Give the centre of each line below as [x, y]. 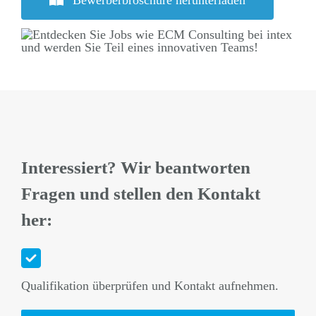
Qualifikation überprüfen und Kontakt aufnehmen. [150, 286]
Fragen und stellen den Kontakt [140, 194]
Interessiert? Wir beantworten [135, 168]
